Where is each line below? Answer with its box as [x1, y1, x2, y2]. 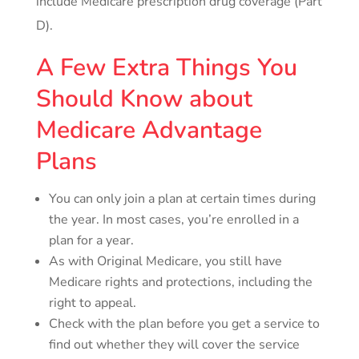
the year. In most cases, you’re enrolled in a [48, 211, 299, 229]
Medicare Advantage [35, 114, 262, 147]
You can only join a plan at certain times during [48, 190, 316, 208]
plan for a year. [48, 232, 134, 250]
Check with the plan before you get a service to [48, 315, 320, 333]
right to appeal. [48, 294, 136, 313]
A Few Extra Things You [35, 51, 297, 85]
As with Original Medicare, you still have [48, 252, 282, 271]
